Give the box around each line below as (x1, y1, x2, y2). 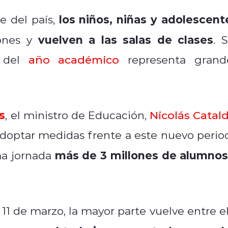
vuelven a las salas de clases (38, 32, 214, 47)
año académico (28, 52, 120, 67)
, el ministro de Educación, (5, 107, 150, 122)
